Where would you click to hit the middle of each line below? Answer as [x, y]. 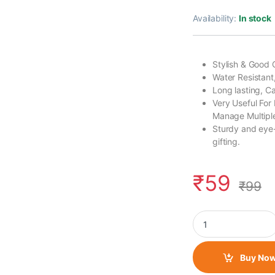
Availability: [216, 18]
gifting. [226, 142]
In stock [255, 18]
